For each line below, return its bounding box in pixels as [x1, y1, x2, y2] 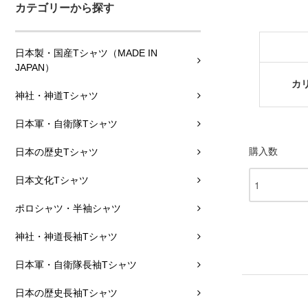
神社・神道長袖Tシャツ [15, 231, 118, 243]
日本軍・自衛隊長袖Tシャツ [15, 259, 137, 271]
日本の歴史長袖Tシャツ [15, 287, 118, 299]
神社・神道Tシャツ [15, 90, 98, 102]
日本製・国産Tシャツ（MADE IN [15, 47, 157, 59]
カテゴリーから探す [15, 2, 114, 14]
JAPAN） [15, 62, 54, 74]
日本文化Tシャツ [15, 175, 89, 186]
